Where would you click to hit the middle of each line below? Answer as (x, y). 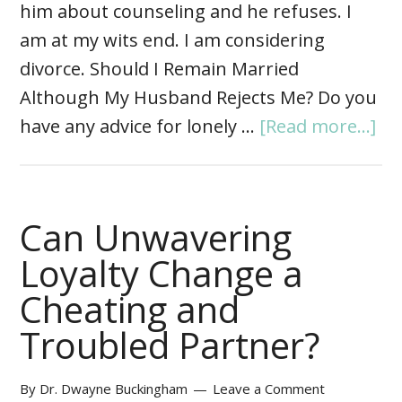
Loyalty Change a (162, 274)
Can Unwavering (156, 238)
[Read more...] (318, 127)
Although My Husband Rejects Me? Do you (199, 98)
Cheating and (130, 310)
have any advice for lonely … (140, 127)
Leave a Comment (269, 389)
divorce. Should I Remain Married (160, 69)
